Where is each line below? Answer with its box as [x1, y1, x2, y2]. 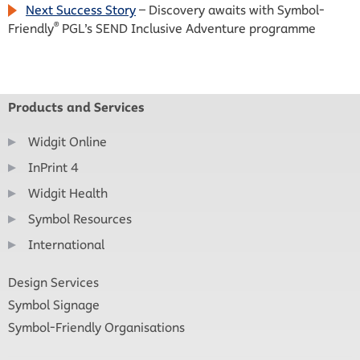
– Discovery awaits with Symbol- [136, 2, 325, 18]
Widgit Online [28, 134, 107, 150]
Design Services [8, 275, 99, 291]
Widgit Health [28, 186, 108, 202]
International [28, 237, 104, 253]
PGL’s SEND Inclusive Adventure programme [59, 20, 316, 36]
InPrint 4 [28, 160, 79, 176]
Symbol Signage [8, 297, 100, 313]
